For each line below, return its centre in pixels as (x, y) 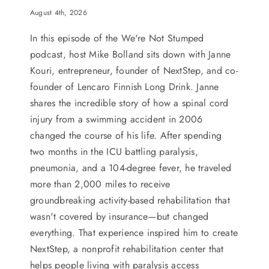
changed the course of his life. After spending (126, 136)
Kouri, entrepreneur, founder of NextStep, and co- (134, 71)
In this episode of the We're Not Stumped (117, 38)
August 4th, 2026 (58, 13)
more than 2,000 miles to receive (100, 184)
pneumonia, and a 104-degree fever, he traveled (131, 168)
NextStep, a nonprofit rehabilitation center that (127, 249)
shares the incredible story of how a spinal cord (129, 103)
